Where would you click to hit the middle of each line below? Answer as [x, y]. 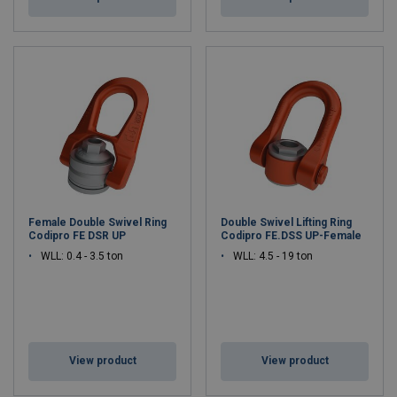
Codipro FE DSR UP [77, 236]
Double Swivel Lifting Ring [286, 222]
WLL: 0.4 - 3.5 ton [82, 256]
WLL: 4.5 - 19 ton [273, 256]
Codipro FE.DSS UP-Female [291, 236]
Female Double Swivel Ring [97, 222]
